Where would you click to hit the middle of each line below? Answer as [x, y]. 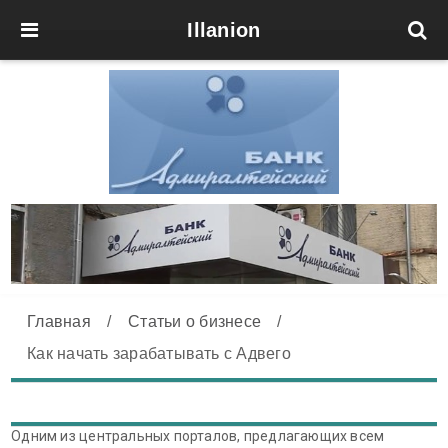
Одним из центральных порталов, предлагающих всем [198, 436]
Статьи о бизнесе [195, 322]
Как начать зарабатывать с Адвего [159, 354]
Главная [59, 322]
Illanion [224, 30]
